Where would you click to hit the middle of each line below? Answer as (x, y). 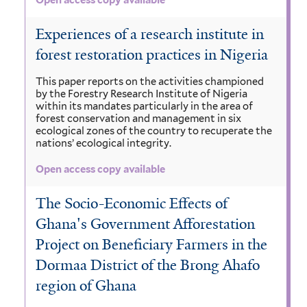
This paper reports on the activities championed (150, 82)
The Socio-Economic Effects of (132, 204)
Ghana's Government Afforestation (145, 224)
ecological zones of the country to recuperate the (154, 131)
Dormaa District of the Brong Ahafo (148, 266)
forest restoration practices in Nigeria (152, 55)
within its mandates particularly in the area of (144, 107)
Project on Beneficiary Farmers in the (151, 245)
